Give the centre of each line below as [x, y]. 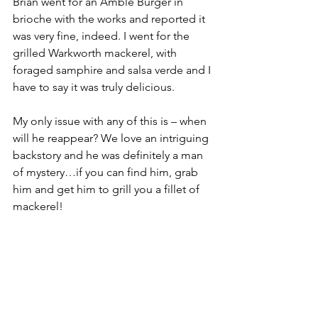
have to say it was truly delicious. [94, 87]
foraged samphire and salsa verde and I [113, 70]
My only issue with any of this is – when [111, 121]
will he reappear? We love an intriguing [112, 138]
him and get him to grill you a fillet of [108, 189]
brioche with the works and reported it [110, 18]
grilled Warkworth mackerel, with [96, 53]
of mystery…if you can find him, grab [107, 172]
